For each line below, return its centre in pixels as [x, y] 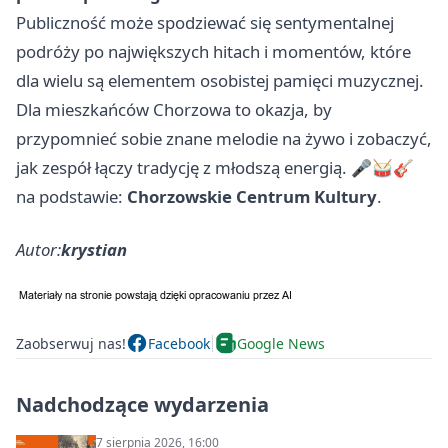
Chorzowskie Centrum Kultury [252, 197]
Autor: [38, 250]
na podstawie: [71, 197]
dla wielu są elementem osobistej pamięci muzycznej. [220, 81]
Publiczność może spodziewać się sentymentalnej [205, 23]
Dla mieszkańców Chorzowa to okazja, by [174, 110]
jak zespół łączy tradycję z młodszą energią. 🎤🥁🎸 [215, 168]
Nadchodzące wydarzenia [142, 405]
